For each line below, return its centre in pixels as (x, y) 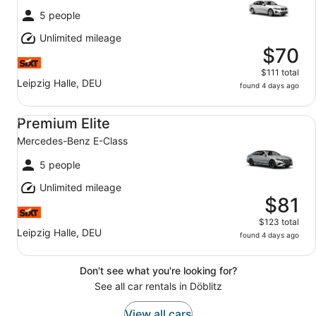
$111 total (280, 72)
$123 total (279, 222)
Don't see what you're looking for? (158, 271)
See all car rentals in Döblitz (158, 286)
